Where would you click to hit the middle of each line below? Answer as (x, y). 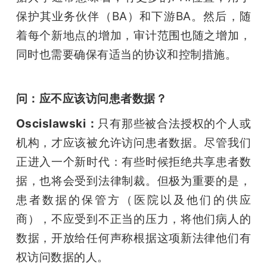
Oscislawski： (57, 124)
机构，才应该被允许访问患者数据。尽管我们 (133, 143)
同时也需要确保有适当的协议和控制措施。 (126, 55)
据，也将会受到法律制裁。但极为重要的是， (133, 181)
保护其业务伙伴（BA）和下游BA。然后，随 (133, 16)
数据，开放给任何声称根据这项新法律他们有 (133, 238)
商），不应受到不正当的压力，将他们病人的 (133, 219)
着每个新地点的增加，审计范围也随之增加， (133, 35)
